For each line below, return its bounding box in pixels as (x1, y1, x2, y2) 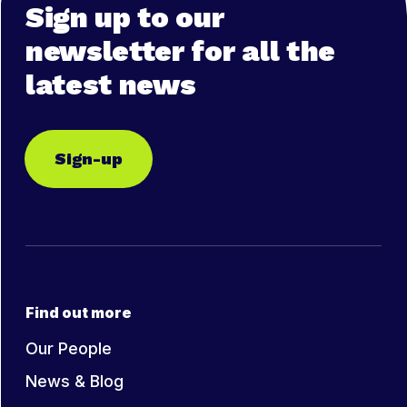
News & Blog (25, 372, 124, 392)
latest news (25, 67, 196, 103)
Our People (25, 339, 112, 359)
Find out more (25, 303, 132, 323)
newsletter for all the (25, 34, 335, 69)
